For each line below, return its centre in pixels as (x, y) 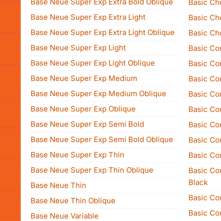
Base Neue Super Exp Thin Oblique (92, 170)
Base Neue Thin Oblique (73, 201)
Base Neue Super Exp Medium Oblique (98, 93)
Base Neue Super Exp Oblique (83, 109)
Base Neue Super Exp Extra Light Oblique (103, 32)
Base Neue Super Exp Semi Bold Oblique (102, 139)
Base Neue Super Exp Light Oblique (93, 63)
